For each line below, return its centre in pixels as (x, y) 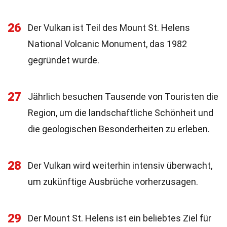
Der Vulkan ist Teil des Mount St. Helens (109, 28)
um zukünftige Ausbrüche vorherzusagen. (113, 182)
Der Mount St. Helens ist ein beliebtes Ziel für (120, 218)
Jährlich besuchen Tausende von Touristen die (123, 97)
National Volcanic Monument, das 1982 (107, 44)
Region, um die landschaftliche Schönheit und (121, 113)
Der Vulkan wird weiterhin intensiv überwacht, (120, 165)
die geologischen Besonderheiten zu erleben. (119, 129)
